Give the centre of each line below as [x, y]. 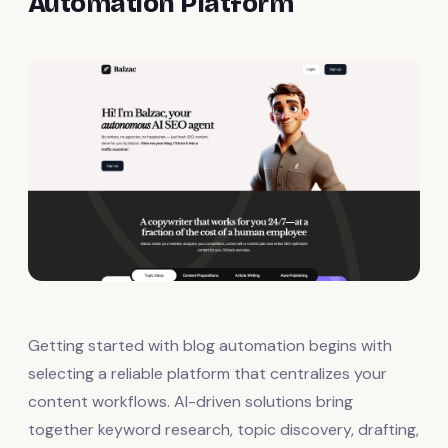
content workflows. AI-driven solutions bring [190, 401]
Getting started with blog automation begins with [210, 345]
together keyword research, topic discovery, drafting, [223, 429]
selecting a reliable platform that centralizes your [207, 373]
